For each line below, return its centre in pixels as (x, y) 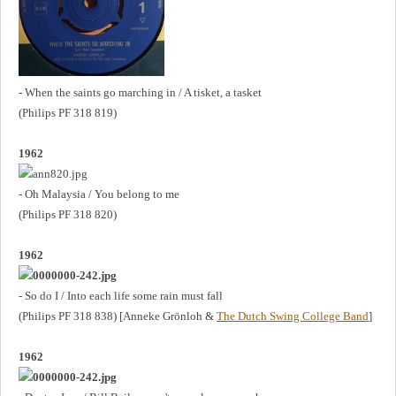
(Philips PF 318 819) (68, 112)
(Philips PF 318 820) (68, 214)
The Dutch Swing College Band (293, 316)
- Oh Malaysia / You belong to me (99, 194)
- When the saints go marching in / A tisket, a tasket (140, 92)
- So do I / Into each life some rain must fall (121, 295)
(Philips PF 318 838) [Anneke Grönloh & (118, 316)
